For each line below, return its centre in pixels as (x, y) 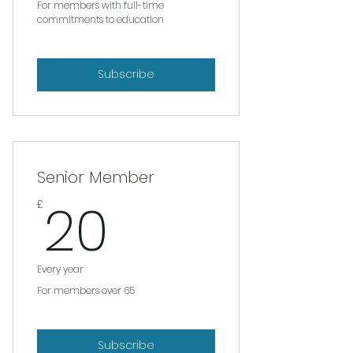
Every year (60, 269)
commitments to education (100, 19)
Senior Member (96, 177)
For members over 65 (86, 290)
